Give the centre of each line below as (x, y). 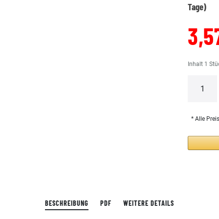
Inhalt (196, 64)
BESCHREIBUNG (67, 203)
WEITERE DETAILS (149, 203)
